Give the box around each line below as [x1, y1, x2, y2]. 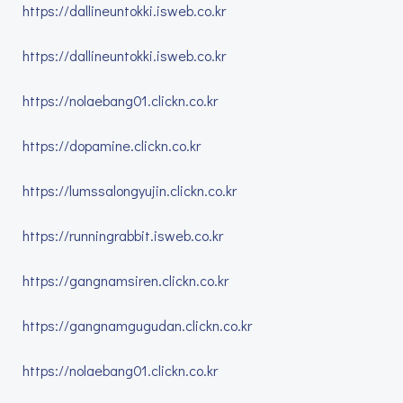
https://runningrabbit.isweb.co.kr [22, 226, 223, 245]
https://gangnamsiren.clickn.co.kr [22, 271, 228, 290]
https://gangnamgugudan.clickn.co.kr [22, 316, 252, 335]
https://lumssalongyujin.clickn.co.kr [22, 181, 237, 200]
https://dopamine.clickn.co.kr [22, 136, 201, 155]
